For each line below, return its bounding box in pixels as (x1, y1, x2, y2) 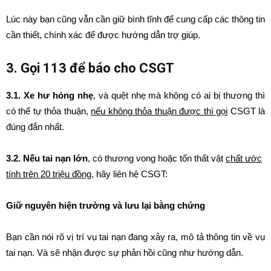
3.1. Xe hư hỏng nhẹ (6, 90, 93, 100)
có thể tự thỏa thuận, (6, 106, 91, 116)
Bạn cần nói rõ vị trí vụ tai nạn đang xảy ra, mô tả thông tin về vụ (6, 232, 265, 242)
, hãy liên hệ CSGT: (91, 169, 168, 179)
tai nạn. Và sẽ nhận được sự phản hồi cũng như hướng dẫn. (6, 247, 243, 258)
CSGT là (227, 106, 266, 116)
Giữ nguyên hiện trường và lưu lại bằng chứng (6, 200, 205, 211)
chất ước (226, 153, 262, 163)
